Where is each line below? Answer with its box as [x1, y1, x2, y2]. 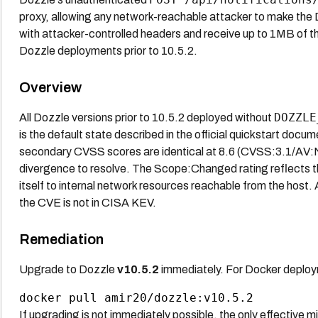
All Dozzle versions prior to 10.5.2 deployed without [18, 111, 274, 124]
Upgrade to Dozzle [18, 263, 117, 275]
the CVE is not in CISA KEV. [18, 196, 156, 209]
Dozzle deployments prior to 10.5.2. [18, 44, 197, 57]
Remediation [18, 231, 104, 247]
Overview [18, 79, 82, 95]
